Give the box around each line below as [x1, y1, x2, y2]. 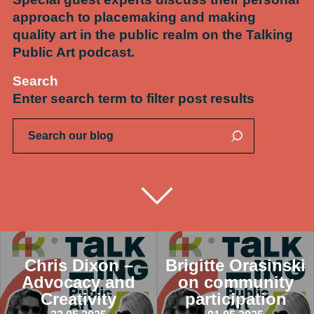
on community [177, 272, 294, 292]
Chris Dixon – [24, 255, 133, 275]
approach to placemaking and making [12, 10, 256, 25]
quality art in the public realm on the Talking [12, 27, 293, 42]
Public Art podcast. [12, 45, 135, 60]
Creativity [41, 289, 116, 308]
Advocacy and [22, 272, 135, 292]
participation [184, 289, 287, 308]
